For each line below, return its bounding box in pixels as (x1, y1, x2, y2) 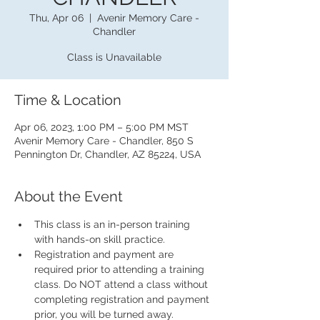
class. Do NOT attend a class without (34, 279, 211, 290)
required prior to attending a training (34, 264, 207, 275)
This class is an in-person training (34, 219, 193, 230)
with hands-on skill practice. (34, 234, 165, 245)
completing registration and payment (34, 294, 212, 305)
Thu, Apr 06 (29, 12, 84, 24)
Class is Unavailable (67, 51, 161, 63)
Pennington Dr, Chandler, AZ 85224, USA (14, 149, 201, 160)
